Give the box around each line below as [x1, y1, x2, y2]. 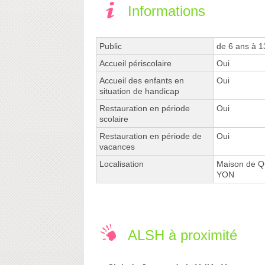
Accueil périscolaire [99, 59, 172, 69]
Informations [128, 3, 205, 20]
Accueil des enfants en [99, 76, 184, 86]
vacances [99, 142, 135, 152]
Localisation [99, 159, 144, 169]
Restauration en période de [99, 131, 202, 141]
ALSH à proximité [128, 227, 237, 244]
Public [99, 41, 122, 51]
